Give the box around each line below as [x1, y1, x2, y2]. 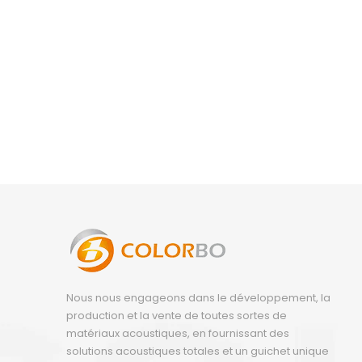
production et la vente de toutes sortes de [66, 308, 287, 323]
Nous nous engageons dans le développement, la [66, 290, 330, 305]
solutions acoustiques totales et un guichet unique [66, 343, 329, 359]
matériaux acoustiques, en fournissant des [66, 326, 289, 341]
